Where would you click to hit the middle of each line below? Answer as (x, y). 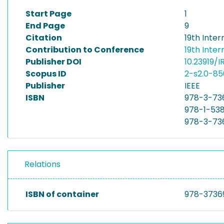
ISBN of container (62, 194)
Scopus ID (46, 74)
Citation (44, 38)
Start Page (48, 14)
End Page (45, 26)
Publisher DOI (53, 62)
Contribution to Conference (85, 50)
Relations (42, 164)
